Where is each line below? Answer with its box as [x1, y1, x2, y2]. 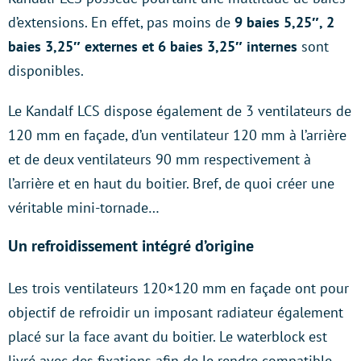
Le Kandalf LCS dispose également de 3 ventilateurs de [8, 102, 351, 120]
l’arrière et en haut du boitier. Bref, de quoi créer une [8, 174, 334, 193]
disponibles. [8, 61, 84, 80]
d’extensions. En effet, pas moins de [8, 13, 234, 31]
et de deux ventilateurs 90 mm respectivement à [8, 150, 311, 168]
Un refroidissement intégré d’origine [8, 235, 254, 256]
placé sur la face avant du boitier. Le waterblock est [8, 327, 327, 346]
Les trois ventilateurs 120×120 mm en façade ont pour [8, 279, 349, 297]
